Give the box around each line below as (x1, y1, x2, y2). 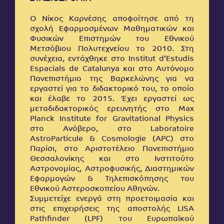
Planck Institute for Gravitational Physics (30, 115, 194, 123)
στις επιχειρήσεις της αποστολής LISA (30, 205, 194, 213)
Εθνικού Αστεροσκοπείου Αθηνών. (30, 185, 159, 193)
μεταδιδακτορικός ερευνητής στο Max (30, 105, 194, 113)
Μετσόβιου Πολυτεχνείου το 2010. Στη (30, 45, 194, 53)
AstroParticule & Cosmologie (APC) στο (30, 135, 194, 143)
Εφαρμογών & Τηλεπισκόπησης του (30, 175, 194, 183)
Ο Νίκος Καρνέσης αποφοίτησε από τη (30, 15, 194, 23)
